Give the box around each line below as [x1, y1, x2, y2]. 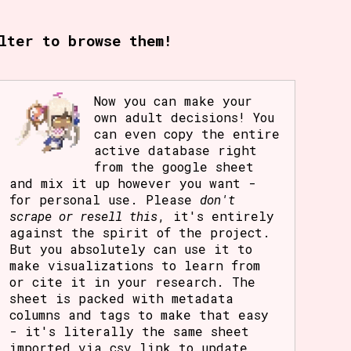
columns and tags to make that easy [9, 306, 270, 324]
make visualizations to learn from [9, 257, 261, 274]
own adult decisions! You [94, 109, 275, 126]
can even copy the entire [94, 125, 280, 143]
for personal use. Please [9, 191, 201, 208]
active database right [94, 142, 258, 159]
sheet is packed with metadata [9, 290, 234, 307]
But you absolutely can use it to [9, 241, 253, 258]
